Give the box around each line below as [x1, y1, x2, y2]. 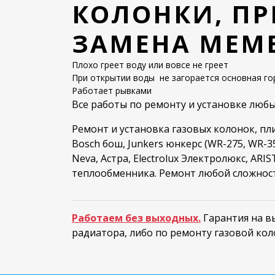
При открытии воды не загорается [72, 72, 222, 84]
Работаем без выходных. [72, 211, 201, 225]
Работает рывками [72, 85, 152, 97]
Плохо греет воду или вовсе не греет [72, 59, 228, 71]
